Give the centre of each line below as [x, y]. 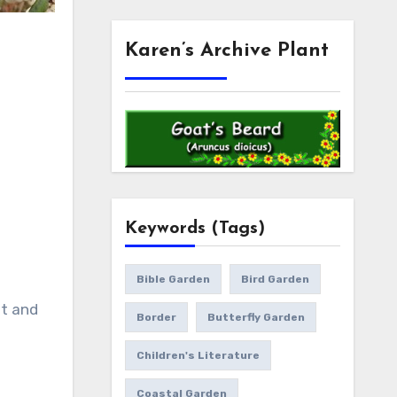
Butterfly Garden [256, 318]
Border [156, 318]
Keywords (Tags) [195, 229]
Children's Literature [198, 356]
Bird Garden [275, 280]
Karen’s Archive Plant [226, 51]
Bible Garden [173, 280]
